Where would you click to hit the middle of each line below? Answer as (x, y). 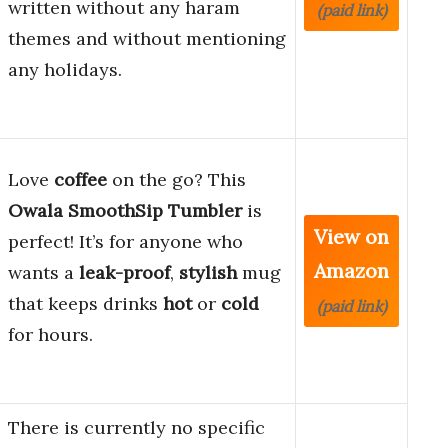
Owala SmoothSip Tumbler (125, 211)
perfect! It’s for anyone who (125, 242)
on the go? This (176, 180)
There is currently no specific (136, 428)
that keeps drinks (85, 304)
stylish (208, 273)
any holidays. (65, 70)
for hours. (50, 335)
